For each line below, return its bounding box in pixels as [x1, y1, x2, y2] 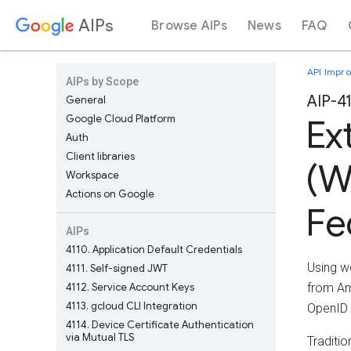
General [66, 93, 106, 107]
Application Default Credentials [90, 243, 242, 256]
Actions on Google [66, 187, 154, 201]
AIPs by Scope [66, 75, 139, 88]
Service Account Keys [89, 280, 194, 294]
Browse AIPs [151, 17, 227, 34]
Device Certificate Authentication [89, 318, 254, 331]
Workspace [66, 168, 119, 182]
